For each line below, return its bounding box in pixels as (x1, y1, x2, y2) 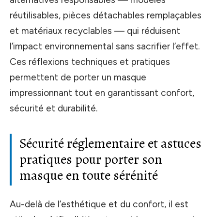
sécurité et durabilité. (10, 103, 97, 114)
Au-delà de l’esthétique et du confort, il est (10, 198, 188, 210)
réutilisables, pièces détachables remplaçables (10, 10, 201, 21)
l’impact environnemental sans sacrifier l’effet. (10, 41, 200, 52)
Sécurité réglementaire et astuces (19, 134, 201, 153)
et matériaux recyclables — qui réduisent (10, 25, 180, 37)
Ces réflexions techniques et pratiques (10, 56, 170, 68)
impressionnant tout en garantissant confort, (10, 87, 194, 99)
